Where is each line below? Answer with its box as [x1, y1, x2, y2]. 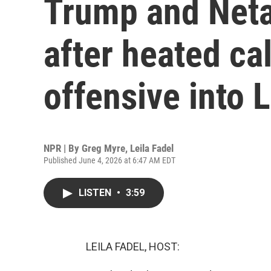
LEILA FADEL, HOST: [86, 240, 180, 253]
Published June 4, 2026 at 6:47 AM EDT [44, 155, 175, 165]
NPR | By [44, 142, 82, 154]
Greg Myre [82, 142, 125, 154]
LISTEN [79, 187, 114, 198]
